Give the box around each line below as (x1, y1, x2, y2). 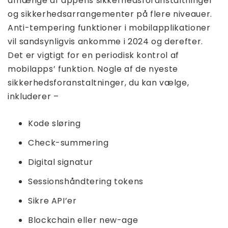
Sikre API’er (28, 195, 77, 207)
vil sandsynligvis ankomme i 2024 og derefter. (8, 36, 203, 48)
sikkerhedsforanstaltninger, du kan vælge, (8, 77, 189, 89)
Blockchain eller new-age (28, 214, 138, 226)
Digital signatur (28, 156, 93, 168)
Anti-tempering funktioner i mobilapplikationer (8, 22, 211, 34)
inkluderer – (8, 91, 59, 103)
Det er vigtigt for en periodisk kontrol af (8, 49, 179, 62)
